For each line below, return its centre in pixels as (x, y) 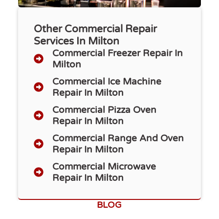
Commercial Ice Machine (107, 81)
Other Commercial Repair (95, 29)
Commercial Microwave (104, 166)
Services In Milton (76, 41)
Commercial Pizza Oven (104, 109)
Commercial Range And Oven (118, 138)
